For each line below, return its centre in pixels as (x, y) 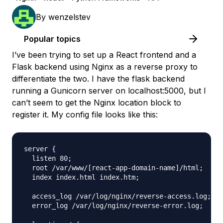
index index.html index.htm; (82, 177)
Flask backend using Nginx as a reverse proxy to (105, 67)
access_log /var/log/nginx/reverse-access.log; (117, 196)
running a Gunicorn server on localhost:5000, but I (109, 91)
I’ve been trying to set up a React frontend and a (104, 55)
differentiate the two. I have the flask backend (98, 79)
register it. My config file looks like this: (85, 114)
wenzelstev (69, 17)
